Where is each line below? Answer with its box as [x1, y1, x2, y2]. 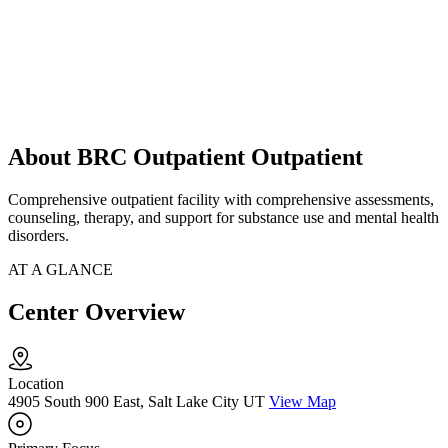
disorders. [8, 227, 69, 245]
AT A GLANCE [8, 261, 113, 279]
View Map [269, 393, 336, 411]
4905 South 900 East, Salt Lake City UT [8, 393, 265, 411]
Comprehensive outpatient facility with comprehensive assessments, [8, 191, 434, 209]
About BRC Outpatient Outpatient [8, 144, 363, 171]
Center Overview [8, 299, 185, 326]
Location [8, 375, 64, 393]
